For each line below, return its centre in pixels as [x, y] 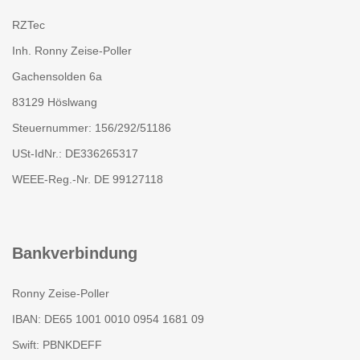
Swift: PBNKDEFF [57, 344]
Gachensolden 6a [57, 76]
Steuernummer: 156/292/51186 [92, 127]
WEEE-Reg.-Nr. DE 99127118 [88, 179]
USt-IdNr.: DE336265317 [75, 153]
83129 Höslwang [55, 102]
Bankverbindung [75, 253]
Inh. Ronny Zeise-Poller [72, 50]
